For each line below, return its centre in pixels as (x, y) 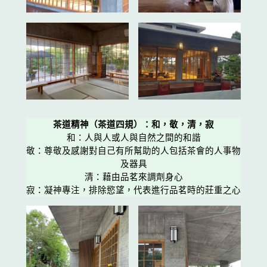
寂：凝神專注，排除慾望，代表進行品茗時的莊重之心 (133, 190)
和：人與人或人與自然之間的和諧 (133, 137)
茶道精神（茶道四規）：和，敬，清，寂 (133, 124)
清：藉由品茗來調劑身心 (133, 177)
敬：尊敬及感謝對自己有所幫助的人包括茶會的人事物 (133, 150)
